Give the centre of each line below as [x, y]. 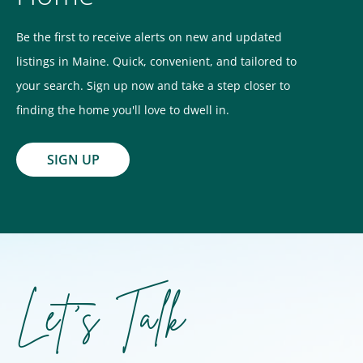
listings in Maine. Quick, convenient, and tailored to [156, 61]
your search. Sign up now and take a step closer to [153, 85]
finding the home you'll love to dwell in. [123, 110]
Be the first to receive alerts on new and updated [149, 37]
